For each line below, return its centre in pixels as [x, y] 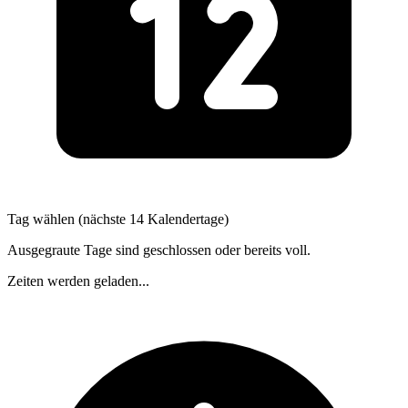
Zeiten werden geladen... [78, 281]
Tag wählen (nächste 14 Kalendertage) [118, 219]
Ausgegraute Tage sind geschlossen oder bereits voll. [159, 250]
